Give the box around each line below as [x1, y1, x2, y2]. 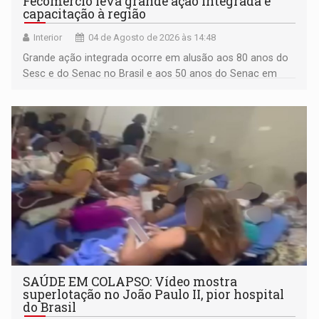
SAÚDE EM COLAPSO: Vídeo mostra [23, 273, 238, 291]
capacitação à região [23, 6, 147, 23]
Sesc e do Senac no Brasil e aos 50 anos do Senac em [23, 68, 278, 80]
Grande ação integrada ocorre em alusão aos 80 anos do [23, 52, 289, 64]
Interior [33, 32, 63, 43]
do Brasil [23, 299, 77, 316]
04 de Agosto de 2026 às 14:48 [88, 32, 216, 43]
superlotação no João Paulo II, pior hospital [23, 286, 285, 303]
